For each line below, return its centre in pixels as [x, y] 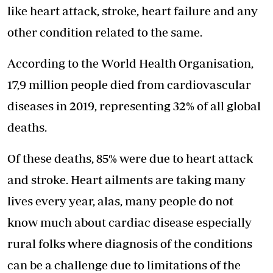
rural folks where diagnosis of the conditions [130, 244]
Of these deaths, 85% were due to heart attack [130, 158]
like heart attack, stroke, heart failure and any [133, 11]
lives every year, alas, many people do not [120, 201]
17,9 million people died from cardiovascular [129, 85]
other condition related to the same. [105, 32]
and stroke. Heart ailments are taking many [126, 180]
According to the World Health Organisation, [130, 63]
